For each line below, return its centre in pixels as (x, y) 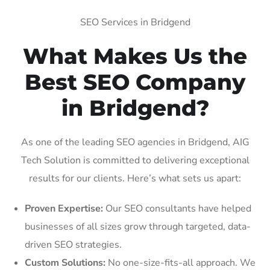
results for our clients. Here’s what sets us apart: (135, 178)
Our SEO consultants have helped (177, 208)
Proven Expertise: (64, 208)
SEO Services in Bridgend (135, 22)
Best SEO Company (135, 82)
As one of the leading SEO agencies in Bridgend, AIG (135, 142)
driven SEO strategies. (73, 244)
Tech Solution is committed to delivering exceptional (135, 160)
